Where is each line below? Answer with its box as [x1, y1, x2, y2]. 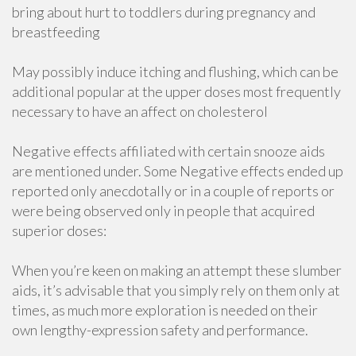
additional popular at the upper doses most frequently [12, 83, 341, 100]
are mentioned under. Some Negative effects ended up [12, 162, 343, 180]
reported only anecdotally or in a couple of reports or [12, 182, 335, 199]
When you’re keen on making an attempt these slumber [12, 261, 342, 279]
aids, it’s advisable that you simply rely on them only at [12, 281, 340, 299]
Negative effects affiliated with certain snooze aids [12, 142, 325, 160]
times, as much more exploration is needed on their [12, 301, 318, 319]
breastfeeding [12, 23, 100, 41]
